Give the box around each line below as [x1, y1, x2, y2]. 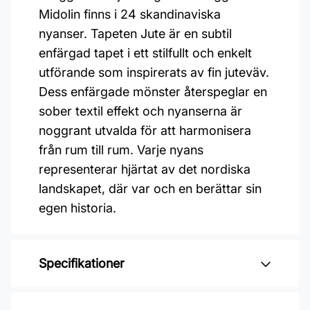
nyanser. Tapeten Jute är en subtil [39, 26, 232, 41]
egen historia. [39, 201, 116, 215]
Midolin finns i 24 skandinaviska [39, 7, 221, 21]
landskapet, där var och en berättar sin [39, 181, 262, 196]
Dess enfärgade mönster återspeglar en [39, 84, 267, 99]
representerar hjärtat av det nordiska [39, 162, 250, 176]
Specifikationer [39, 256, 125, 271]
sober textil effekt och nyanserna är [39, 104, 242, 118]
